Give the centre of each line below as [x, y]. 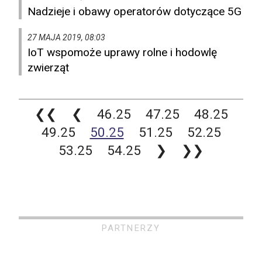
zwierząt [48, 68]
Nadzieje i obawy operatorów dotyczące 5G [135, 12]
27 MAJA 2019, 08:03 [66, 38]
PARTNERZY [131, 228]
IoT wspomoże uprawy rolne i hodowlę [122, 53]
